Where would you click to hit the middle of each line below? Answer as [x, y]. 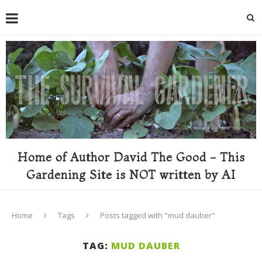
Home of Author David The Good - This [131, 157]
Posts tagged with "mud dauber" [158, 215]
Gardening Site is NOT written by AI [131, 174]
